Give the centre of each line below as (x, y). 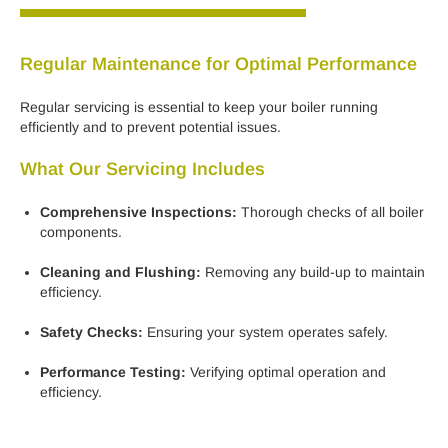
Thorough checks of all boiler (330, 212)
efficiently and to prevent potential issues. (150, 127)
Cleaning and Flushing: (120, 272)
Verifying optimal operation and (286, 372)
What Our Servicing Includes (142, 169)
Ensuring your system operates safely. (265, 332)
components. (81, 232)
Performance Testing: (113, 372)
